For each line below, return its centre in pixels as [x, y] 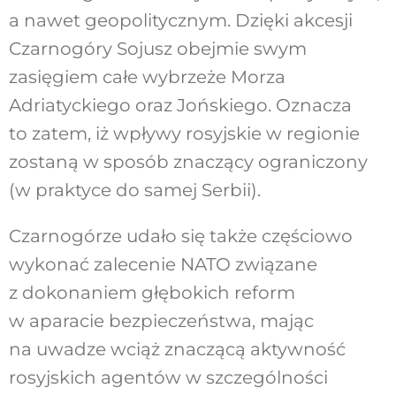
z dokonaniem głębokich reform [152, 293]
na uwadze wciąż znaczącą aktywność [177, 350]
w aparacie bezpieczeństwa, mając [161, 321]
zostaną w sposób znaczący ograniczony [188, 162]
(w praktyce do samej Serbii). [134, 190]
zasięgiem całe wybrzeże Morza [147, 77]
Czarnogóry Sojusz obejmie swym [157, 49]
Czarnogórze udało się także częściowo [180, 236]
